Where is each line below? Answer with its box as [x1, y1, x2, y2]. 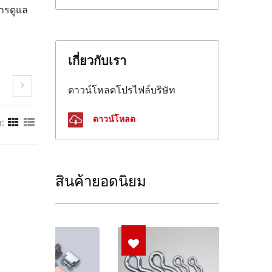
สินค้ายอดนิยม [55, 171, 146, 191]
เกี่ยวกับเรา [68, 55, 126, 67]
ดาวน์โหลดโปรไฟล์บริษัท [68, 86, 175, 95]
